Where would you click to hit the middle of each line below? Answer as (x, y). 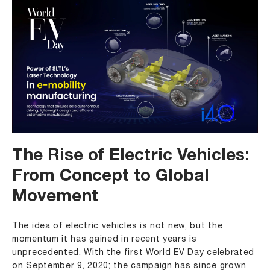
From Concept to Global (111, 177)
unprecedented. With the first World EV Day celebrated (133, 253)
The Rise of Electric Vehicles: (131, 156)
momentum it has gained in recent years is (105, 239)
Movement (55, 197)
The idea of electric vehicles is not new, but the (118, 226)
